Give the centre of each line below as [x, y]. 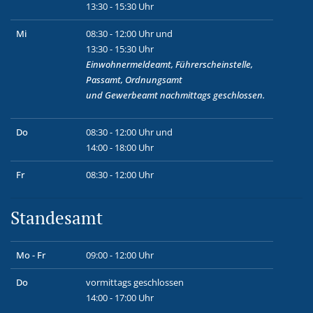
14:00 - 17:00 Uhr [120, 297]
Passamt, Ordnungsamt [134, 79]
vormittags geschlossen [135, 282]
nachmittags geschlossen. [212, 95]
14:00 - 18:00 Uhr [120, 147]
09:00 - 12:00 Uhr [121, 255]
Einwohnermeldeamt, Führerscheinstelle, [169, 64]
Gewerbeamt [130, 95]
